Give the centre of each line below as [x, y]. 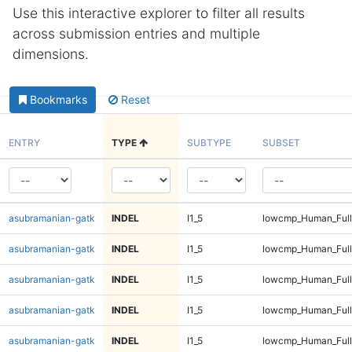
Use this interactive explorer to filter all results [159, 13]
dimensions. [51, 54]
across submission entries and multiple [136, 33]
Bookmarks [58, 100]
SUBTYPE [209, 142]
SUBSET [281, 142]
